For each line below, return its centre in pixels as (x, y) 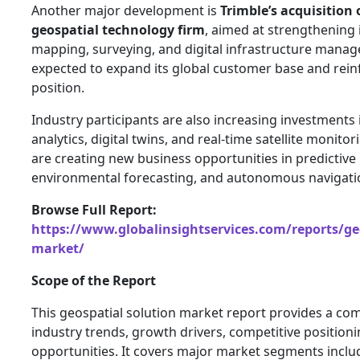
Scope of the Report (94, 280)
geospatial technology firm (118, 29)
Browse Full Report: (94, 209)
